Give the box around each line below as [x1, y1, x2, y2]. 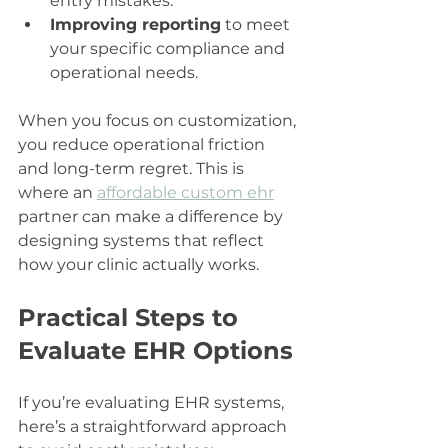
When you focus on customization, [18, 110, 300, 130]
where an [18, 182, 97, 202]
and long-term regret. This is [18, 158, 248, 178]
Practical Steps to [18, 302, 245, 332]
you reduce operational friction [18, 134, 269, 154]
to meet [221, 14, 294, 34]
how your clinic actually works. [18, 254, 259, 274]
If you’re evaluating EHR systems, [18, 392, 288, 412]
